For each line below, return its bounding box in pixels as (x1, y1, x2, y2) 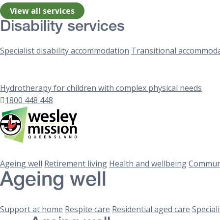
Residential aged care (112, 204, 190, 215)
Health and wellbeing (109, 158, 187, 169)
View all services (10, 5, 75, 17)
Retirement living (44, 158, 107, 169)
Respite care (65, 204, 110, 215)
